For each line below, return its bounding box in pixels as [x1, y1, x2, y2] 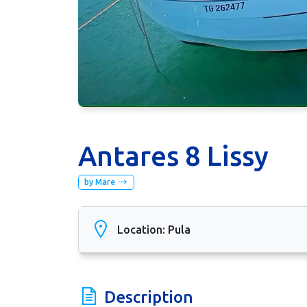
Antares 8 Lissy [78, 140, 269, 171]
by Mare [84, 177, 117, 186]
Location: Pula [117, 223, 191, 236]
